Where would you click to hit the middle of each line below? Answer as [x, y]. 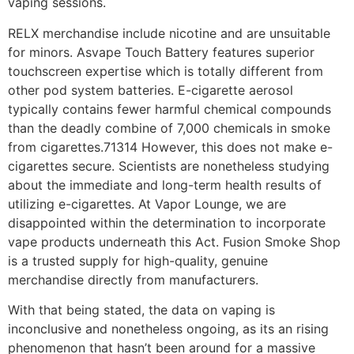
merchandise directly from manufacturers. [133, 279]
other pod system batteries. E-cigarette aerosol [151, 90]
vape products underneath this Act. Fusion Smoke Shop [174, 241]
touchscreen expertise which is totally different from [166, 71]
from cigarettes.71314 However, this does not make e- [170, 147]
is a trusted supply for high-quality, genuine [138, 260]
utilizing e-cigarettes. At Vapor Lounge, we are [147, 203]
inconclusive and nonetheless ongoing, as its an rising [168, 329]
